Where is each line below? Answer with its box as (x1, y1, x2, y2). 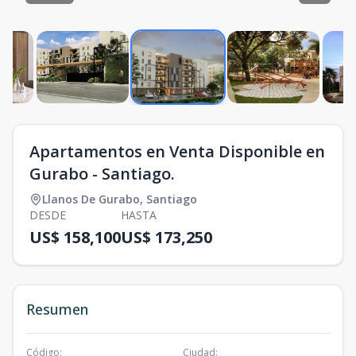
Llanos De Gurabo (42, 191, 140, 207)
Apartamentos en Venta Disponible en (29, 140, 325, 162)
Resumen (26, 299, 88, 319)
